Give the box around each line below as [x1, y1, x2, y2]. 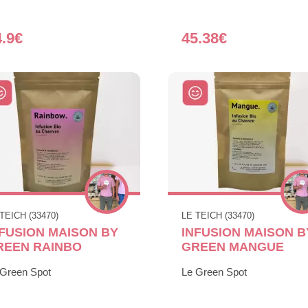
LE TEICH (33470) [181, 210, 254, 221]
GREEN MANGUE [181, 239, 284, 254]
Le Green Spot [181, 265, 247, 278]
